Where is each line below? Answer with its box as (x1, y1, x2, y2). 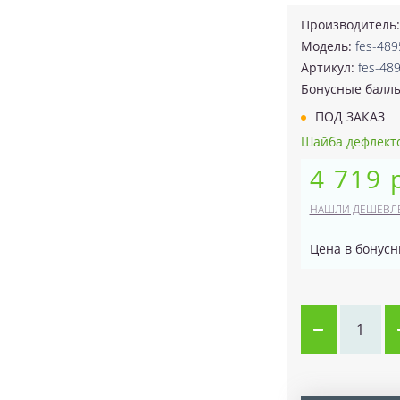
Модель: (300, 37, 355, 54)
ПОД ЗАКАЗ (311, 108, 385, 125)
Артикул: (300, 59, 358, 76)
